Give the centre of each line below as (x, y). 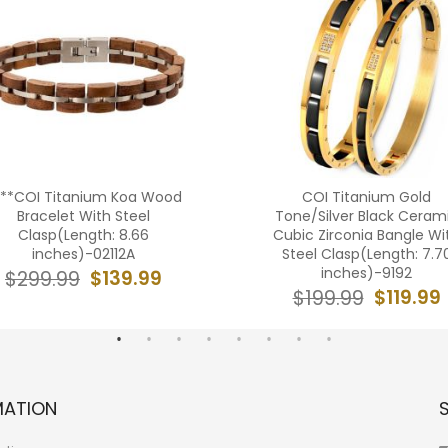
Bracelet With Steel (83, 216)
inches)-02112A (83, 254)
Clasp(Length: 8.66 (83, 235)
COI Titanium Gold (366, 197)
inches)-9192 (366, 273)
